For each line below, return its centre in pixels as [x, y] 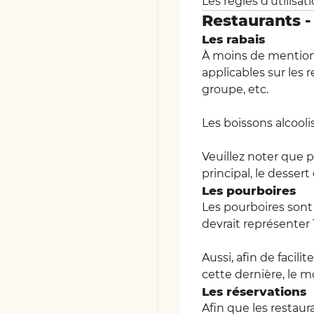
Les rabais [233, 39]
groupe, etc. [235, 89]
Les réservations [254, 292]
